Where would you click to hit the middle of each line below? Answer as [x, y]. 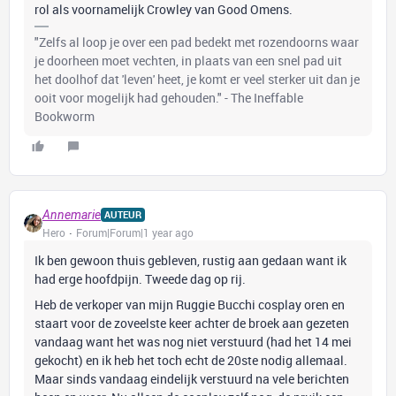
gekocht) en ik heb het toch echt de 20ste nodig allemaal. [191, 360]
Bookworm [65, 116]
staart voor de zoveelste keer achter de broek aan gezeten [192, 323]
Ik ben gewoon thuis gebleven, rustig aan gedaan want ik [190, 260]
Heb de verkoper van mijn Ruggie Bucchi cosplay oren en [190, 305]
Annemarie [72, 215]
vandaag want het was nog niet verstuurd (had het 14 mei [193, 342]
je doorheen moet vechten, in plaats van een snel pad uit [188, 61]
